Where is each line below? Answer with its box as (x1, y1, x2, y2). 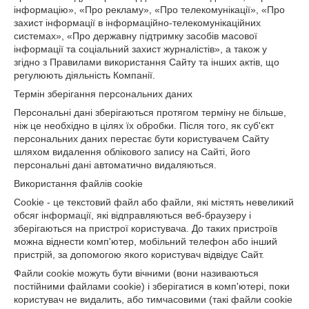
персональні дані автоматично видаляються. (14, 159, 217, 170)
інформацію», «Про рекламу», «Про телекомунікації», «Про (14, 4, 285, 15)
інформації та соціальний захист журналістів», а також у (14, 43, 267, 54)
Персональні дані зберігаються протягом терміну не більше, (14, 107, 286, 118)
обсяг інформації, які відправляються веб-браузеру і (14, 210, 251, 221)
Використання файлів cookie (14, 178, 143, 189)
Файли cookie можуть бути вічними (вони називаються (14, 268, 259, 279)
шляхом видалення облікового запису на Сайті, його (14, 146, 250, 157)
